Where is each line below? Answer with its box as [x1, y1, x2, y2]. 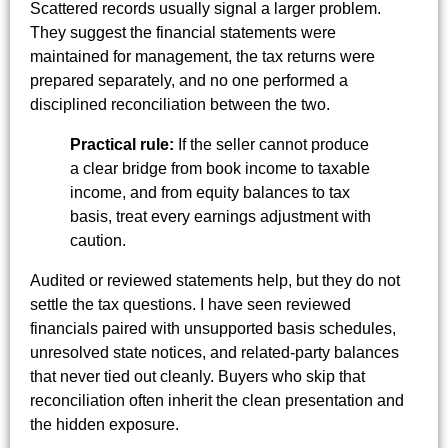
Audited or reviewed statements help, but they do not [30, 271, 400, 289]
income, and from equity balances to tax [70, 183, 350, 201]
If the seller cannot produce [174, 135, 369, 153]
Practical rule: [70, 135, 174, 153]
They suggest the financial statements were [30, 23, 336, 41]
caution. [70, 231, 126, 249]
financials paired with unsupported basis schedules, [30, 319, 396, 337]
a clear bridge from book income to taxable [70, 159, 370, 177]
